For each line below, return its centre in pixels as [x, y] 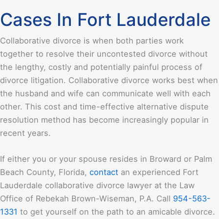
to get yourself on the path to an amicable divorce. [116, 211]
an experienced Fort [158, 172]
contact [104, 172]
